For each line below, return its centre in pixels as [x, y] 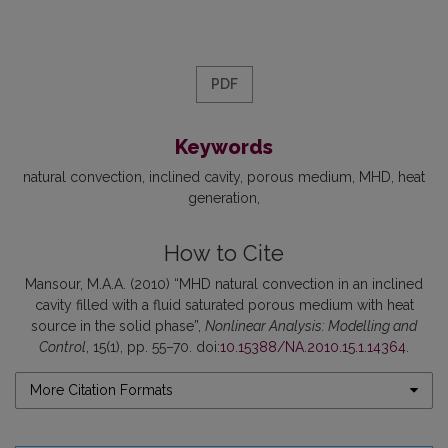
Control [62, 346]
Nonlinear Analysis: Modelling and [311, 325]
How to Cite [224, 253]
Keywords [224, 146]
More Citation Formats [101, 389]
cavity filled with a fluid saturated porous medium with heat [224, 304]
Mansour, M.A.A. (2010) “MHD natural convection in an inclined [224, 283]
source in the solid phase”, [118, 325]
